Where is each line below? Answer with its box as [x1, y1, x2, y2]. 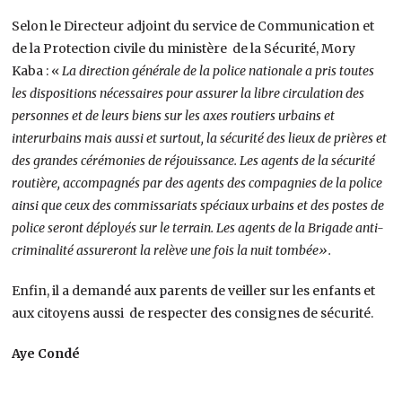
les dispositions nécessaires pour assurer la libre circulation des [12, 84, 365, 101]
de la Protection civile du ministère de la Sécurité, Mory [12, 39, 356, 57]
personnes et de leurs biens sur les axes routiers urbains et [12, 107, 336, 124]
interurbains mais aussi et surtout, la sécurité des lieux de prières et [12, 129, 388, 146]
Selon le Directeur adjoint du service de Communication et [12, 17, 375, 34]
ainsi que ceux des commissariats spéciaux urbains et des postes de [12, 197, 385, 214]
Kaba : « [12, 62, 63, 79]
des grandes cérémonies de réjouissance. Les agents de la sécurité [12, 152, 376, 169]
